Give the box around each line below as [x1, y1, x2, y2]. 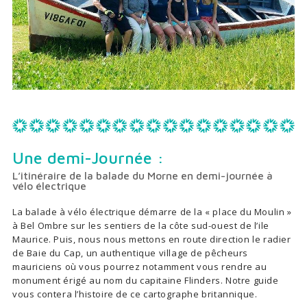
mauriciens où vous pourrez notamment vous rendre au [12, 260, 267, 273]
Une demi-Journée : [12, 148, 164, 168]
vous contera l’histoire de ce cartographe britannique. [12, 288, 258, 301]
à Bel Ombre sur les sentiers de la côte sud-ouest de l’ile [12, 219, 269, 232]
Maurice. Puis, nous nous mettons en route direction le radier [12, 233, 291, 246]
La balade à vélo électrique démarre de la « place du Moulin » [12, 206, 292, 219]
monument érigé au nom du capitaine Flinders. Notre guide [12, 274, 279, 287]
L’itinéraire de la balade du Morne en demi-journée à [12, 169, 273, 182]
